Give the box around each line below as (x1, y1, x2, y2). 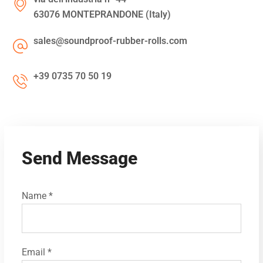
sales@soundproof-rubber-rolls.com (33, 35, 188, 46)
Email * (22, 247, 52, 258)
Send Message (22, 148, 138, 168)
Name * (22, 190, 53, 201)
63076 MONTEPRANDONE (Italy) (33, 9, 174, 20)
